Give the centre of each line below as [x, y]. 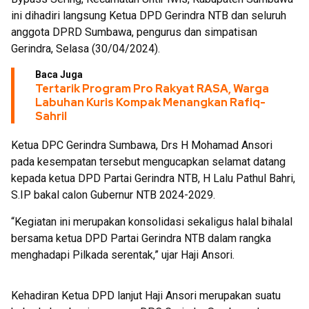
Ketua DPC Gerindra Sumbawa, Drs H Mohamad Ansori [142, 145]
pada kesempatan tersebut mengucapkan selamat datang [148, 161]
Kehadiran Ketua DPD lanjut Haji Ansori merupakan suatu [146, 295]
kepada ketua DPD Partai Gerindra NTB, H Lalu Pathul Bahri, [153, 178]
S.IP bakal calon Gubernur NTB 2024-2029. [113, 195]
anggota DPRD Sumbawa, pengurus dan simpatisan [134, 32]
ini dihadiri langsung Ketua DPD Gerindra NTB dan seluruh [149, 15]
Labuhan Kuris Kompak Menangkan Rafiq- [150, 102]
